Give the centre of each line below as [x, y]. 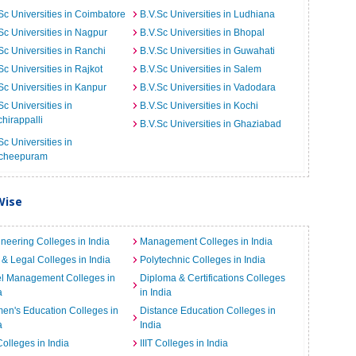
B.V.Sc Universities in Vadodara [207, 87]
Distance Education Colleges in [207, 311]
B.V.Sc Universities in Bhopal [202, 33]
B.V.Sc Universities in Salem [200, 69]
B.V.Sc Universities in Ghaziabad [210, 124]
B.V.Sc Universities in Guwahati [207, 51]
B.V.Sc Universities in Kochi [199, 106]
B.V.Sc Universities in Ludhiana [207, 14]
